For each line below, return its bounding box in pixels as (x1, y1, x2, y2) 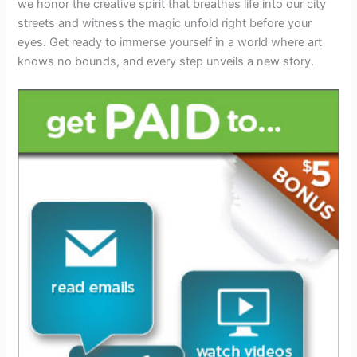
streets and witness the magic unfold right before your (18, 15, 312, 30)
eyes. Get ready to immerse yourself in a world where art (18, 34, 323, 49)
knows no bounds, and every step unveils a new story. (18, 53, 315, 69)
